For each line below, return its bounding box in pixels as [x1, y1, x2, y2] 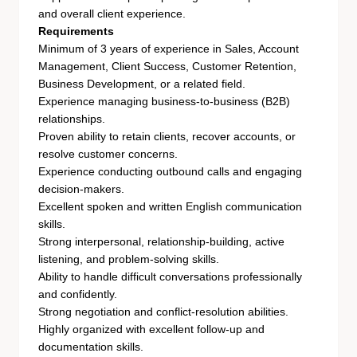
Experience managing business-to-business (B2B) [38, 95, 290, 108]
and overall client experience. [38, 7, 186, 20]
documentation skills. [38, 340, 143, 353]
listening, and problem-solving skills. [38, 253, 219, 265]
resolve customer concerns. [38, 147, 178, 160]
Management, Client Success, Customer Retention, [38, 60, 296, 73]
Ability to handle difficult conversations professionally [38, 270, 302, 283]
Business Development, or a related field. [38, 77, 245, 90]
